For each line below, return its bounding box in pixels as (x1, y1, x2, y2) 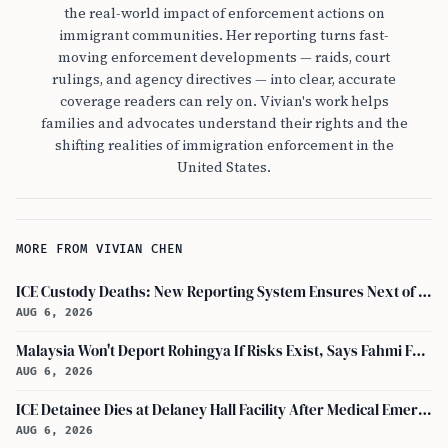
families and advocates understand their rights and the (40, 113, 408, 133)
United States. (177, 157, 271, 177)
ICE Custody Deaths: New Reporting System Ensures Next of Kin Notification (418, 282, 432, 302)
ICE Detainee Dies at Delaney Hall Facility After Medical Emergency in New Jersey (418, 400, 432, 420)
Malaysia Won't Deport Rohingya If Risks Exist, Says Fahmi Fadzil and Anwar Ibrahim (412, 341, 426, 361)
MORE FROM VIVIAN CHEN (16, 242, 184, 257)
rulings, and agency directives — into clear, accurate (52, 69, 396, 89)
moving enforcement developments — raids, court (58, 47, 390, 67)
